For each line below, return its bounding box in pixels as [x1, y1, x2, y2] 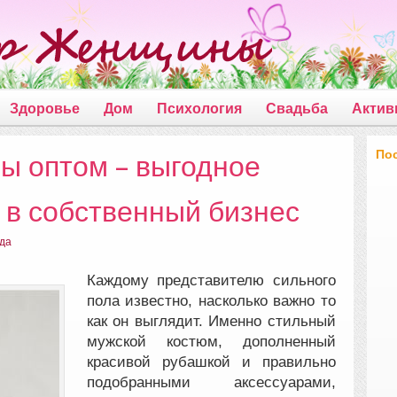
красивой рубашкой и [86, 353, 262, 370]
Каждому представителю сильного [86, 271, 336, 289]
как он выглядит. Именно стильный [86, 312, 336, 330]
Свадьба [266, 100, 328, 117]
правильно [262, 353, 336, 370]
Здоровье [10, 100, 80, 117]
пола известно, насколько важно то [86, 292, 336, 309]
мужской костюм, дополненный [86, 332, 336, 350]
